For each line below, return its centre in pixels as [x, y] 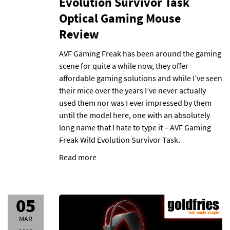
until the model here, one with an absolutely [135, 115]
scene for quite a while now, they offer [124, 66]
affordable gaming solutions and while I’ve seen [141, 78]
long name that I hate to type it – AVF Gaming [135, 127]
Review [79, 34]
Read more [78, 157]
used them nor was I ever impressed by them [135, 103]
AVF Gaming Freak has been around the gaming [140, 53]
